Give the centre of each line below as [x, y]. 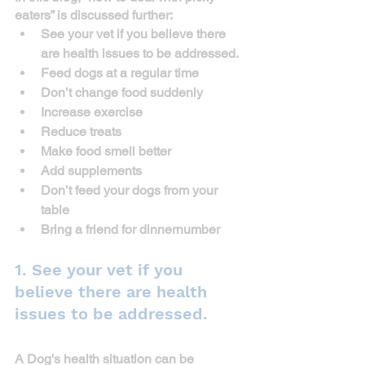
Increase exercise [92, 112]
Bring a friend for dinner [108, 230]
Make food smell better [106, 152]
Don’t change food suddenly [122, 93]
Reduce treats [81, 132]
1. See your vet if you [101, 270]
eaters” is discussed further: [94, 15]
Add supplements [91, 171]
